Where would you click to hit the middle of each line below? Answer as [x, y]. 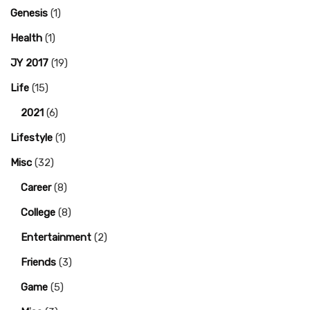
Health [26, 38]
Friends [38, 262]
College [38, 212]
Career [36, 188]
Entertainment [56, 237]
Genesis [29, 13]
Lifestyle [31, 138]
